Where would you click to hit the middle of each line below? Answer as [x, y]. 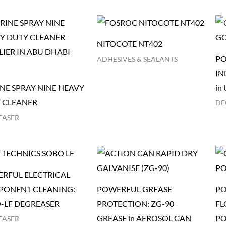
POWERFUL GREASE [135, 189]
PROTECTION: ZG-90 [136, 203]
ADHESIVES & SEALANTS [137, 59]
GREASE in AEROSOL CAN [144, 218]
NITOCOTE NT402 [130, 44]
